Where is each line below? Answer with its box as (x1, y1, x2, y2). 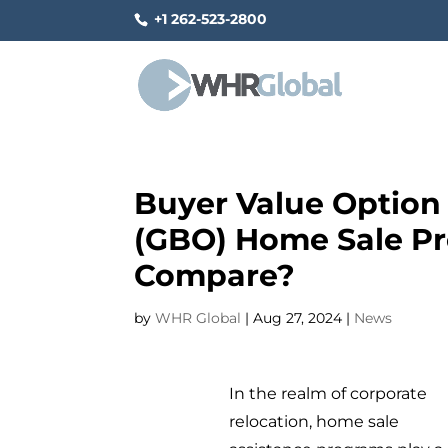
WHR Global (155, 309, 242, 327)
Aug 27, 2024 (253, 309, 343, 327)
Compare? (134, 257, 296, 294)
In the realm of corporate (229, 383, 428, 403)
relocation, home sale (229, 411, 400, 431)
